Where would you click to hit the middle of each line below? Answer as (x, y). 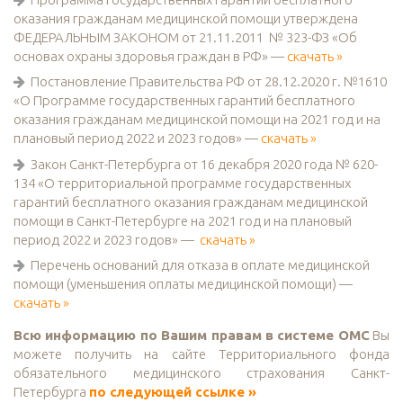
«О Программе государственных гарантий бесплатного (184, 101)
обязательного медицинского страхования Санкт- (201, 373)
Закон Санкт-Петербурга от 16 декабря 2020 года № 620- (204, 164)
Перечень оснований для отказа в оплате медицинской (200, 265)
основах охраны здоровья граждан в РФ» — (150, 56)
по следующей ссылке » (173, 392)
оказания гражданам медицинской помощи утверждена (186, 18)
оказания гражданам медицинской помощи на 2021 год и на (197, 120)
